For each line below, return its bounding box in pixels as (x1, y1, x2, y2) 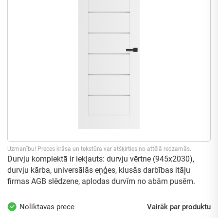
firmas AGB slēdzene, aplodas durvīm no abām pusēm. (7, 177, 195, 186)
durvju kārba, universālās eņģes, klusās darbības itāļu (7, 165, 190, 175)
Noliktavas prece (19, 202, 74, 211)
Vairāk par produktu (147, 202, 211, 211)
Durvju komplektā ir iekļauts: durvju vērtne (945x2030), (7, 154, 194, 163)
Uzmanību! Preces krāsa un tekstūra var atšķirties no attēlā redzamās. (7, 145, 191, 152)
